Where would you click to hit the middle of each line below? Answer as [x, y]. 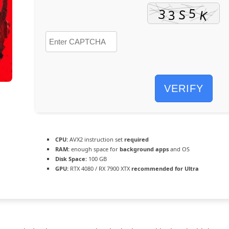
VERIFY [184, 88]
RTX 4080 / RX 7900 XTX [100, 168]
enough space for [95, 149]
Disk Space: [71, 159]
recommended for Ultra [165, 168]
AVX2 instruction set [96, 139]
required [136, 139]
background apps [144, 149]
